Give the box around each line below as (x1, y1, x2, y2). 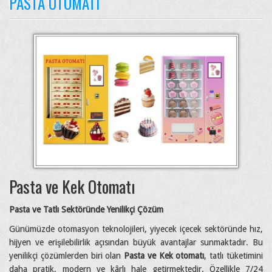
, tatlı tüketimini (204, 250, 263, 260)
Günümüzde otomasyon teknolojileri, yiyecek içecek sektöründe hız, (9, 223, 263, 234)
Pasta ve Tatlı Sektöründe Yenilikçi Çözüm (9, 204, 163, 214)
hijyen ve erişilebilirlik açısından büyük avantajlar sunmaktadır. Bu (9, 237, 263, 247)
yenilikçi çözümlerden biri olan (9, 250, 124, 260)
